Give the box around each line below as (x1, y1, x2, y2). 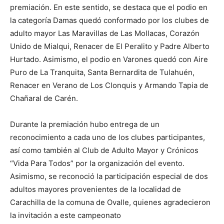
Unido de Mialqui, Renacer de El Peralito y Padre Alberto (10, 41, 209, 51)
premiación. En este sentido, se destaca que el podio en (10, 2, 207, 12)
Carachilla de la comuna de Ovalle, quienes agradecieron (10, 197, 210, 207)
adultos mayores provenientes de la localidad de (10, 184, 181, 194)
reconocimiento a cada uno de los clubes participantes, (10, 132, 205, 142)
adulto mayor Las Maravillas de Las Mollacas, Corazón (10, 28, 199, 38)
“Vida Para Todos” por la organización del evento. (10, 158, 184, 168)
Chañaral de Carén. (10, 93, 78, 103)
